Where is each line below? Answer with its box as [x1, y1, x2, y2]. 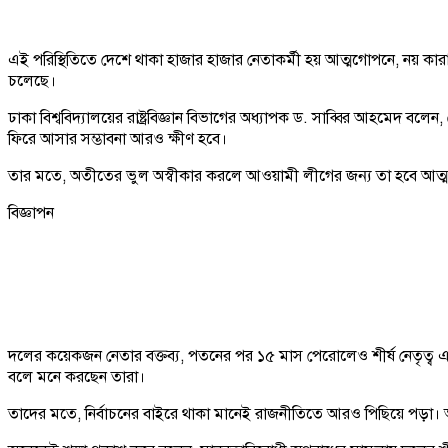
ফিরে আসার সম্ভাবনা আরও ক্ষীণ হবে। [8, 128, 227, 149]
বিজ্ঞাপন [8, 202, 54, 223]
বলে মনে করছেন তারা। [8, 366, 145, 387]
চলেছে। [8, 70, 56, 91]
